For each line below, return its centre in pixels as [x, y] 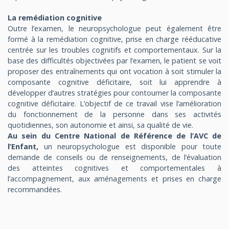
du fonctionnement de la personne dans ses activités [114, 114]
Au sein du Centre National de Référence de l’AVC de [114, 135]
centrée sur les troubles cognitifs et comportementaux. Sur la [114, 50]
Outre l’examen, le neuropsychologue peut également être [114, 28]
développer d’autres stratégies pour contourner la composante [114, 93]
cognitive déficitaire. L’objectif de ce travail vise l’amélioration [114, 103]
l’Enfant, [26, 146]
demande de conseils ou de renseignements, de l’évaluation [114, 157]
